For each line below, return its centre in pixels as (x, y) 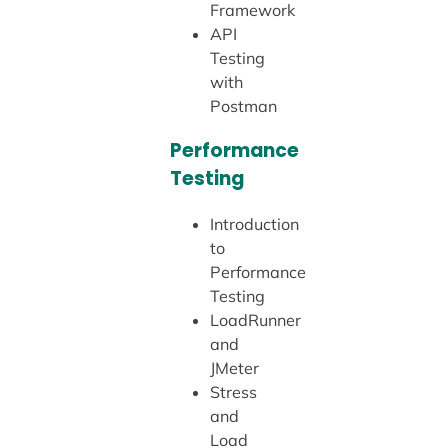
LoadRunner (255, 320)
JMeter (234, 368)
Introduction (254, 224)
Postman (243, 106)
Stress (233, 392)
